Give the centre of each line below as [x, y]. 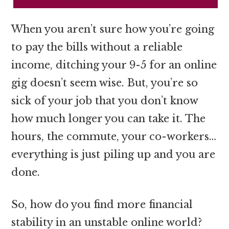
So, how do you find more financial [102, 204]
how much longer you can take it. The [109, 118]
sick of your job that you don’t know [105, 100]
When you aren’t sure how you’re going [113, 29]
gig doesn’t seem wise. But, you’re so [105, 83]
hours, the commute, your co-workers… [114, 136]
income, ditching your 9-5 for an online [114, 65]
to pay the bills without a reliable [97, 47]
